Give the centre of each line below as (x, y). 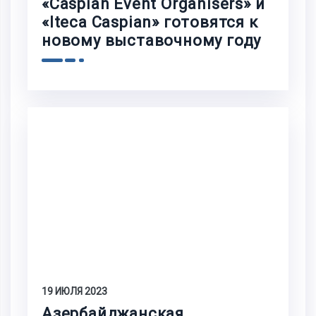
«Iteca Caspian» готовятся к (150, 23)
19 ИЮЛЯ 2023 (74, 292)
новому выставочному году (152, 41)
